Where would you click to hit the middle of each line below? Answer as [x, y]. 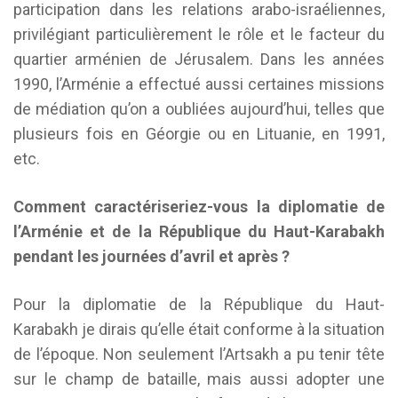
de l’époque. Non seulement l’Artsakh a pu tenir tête [199, 354]
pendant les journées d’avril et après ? [151, 256]
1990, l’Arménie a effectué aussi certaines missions [199, 84]
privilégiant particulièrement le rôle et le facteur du [199, 34]
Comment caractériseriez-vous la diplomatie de [199, 207]
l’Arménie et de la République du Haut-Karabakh [199, 231]
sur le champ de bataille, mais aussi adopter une [199, 379]
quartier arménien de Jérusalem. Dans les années [199, 59]
